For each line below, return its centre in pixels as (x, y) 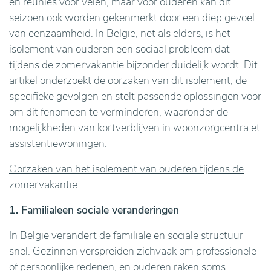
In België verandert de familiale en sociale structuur (126, 235)
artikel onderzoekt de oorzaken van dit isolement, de (128, 80)
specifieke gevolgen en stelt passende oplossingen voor (135, 96)
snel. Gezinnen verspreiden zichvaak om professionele (133, 251)
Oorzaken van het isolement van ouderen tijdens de (126, 169)
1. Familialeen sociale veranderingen (94, 210)
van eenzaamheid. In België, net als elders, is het (120, 33)
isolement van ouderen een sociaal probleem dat (119, 49)
